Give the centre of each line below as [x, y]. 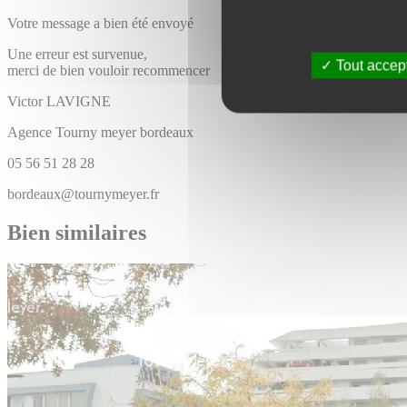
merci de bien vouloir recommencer [109, 70]
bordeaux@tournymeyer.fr [83, 194]
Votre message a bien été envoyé [100, 23]
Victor [25, 101]
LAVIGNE [79, 101]
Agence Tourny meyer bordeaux [100, 132]
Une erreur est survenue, [77, 54]
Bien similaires [77, 232]
